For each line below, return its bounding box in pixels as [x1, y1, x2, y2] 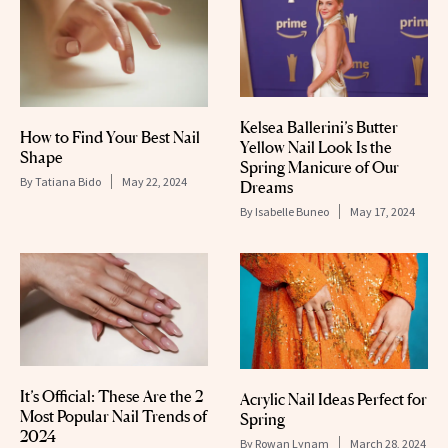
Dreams [240, 177, 293, 198]
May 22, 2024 [122, 173, 187, 189]
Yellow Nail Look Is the [240, 137, 392, 158]
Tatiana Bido [35, 173, 101, 189]
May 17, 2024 [350, 204, 415, 220]
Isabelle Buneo [255, 204, 329, 220]
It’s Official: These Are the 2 [20, 386, 203, 407]
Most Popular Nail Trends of [20, 406, 207, 427]
